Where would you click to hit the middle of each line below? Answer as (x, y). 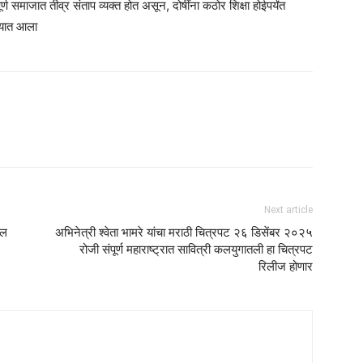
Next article (288, 210)
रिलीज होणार (286, 267)
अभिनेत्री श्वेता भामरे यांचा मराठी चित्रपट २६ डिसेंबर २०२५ (184, 233)
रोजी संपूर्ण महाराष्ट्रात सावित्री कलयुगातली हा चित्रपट (196, 250)
